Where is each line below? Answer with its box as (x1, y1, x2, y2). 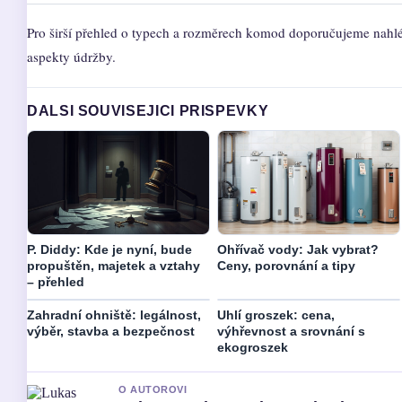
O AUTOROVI (118, 384, 188, 396)
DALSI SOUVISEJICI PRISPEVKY (27, 103, 269, 118)
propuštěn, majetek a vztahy (27, 258, 200, 274)
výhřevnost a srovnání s (217, 324, 365, 339)
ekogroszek (217, 340, 288, 355)
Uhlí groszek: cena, (217, 308, 335, 323)
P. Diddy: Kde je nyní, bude (27, 242, 192, 258)
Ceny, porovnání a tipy (217, 258, 355, 274)
